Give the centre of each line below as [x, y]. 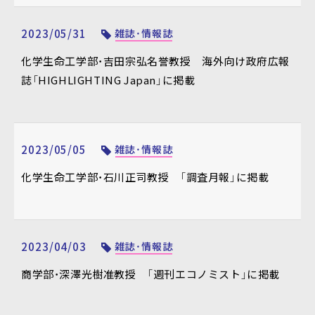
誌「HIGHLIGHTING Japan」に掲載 [108, 80]
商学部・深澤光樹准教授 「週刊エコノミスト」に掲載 [151, 274]
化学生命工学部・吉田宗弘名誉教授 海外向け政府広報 [156, 61]
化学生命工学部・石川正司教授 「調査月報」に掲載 [145, 177]
